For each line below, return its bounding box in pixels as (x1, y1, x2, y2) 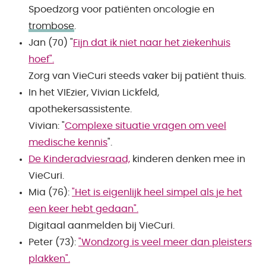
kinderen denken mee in (130, 154, 245, 164)
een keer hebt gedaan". (28, 204, 138, 214)
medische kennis (28, 138, 107, 147)
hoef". (28, 55, 54, 64)
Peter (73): (28, 237, 78, 247)
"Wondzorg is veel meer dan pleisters (78, 237, 252, 247)
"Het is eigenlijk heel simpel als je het (72, 188, 242, 197)
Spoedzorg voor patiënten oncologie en (28, 5, 214, 14)
